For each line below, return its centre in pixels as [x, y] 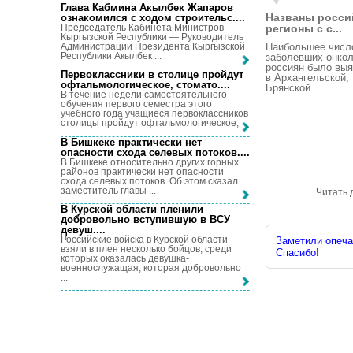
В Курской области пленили [132, 209]
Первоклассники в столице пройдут [152, 75]
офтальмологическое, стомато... [144, 85]
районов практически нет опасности [142, 171]
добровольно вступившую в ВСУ [145, 219]
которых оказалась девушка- [125, 258]
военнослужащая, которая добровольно [151, 268]
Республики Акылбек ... [111, 56]
